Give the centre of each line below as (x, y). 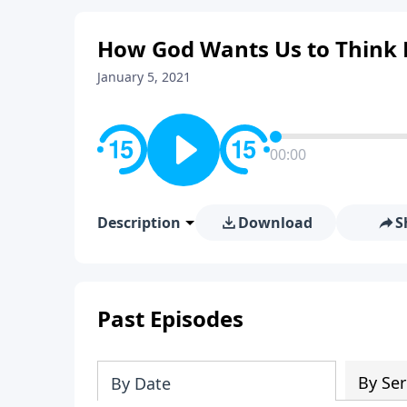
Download (275, 222)
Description (139, 222)
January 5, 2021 (144, 76)
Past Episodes (170, 318)
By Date (141, 383)
